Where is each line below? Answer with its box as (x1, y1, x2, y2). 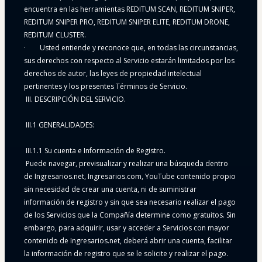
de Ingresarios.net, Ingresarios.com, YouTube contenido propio (24, 171, 236, 182)
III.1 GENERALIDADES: (24, 120, 94, 130)
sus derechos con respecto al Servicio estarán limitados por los (24, 56, 235, 66)
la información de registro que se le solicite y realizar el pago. (24, 249, 228, 259)
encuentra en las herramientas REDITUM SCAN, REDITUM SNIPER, (24, 4, 235, 15)
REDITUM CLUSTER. (24, 30, 88, 40)
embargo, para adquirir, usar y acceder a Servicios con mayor (24, 223, 229, 233)
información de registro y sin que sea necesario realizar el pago (24, 197, 236, 208)
